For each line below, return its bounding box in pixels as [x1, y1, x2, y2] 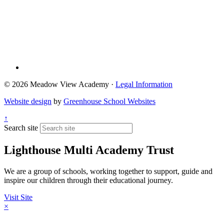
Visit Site [4, 193, 32, 202]
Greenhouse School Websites [63, 97, 155, 106]
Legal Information [115, 80, 172, 89]
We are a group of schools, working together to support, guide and [4, 167, 212, 176]
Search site [4, 123, 38, 132]
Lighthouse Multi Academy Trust [4, 143, 174, 157]
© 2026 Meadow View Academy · [4, 80, 115, 89]
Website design [4, 97, 51, 106]
